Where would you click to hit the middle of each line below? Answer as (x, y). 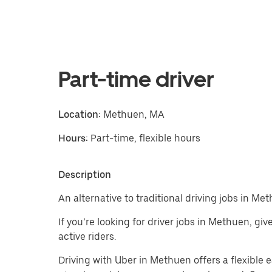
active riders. (87, 236)
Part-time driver (136, 79)
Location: (80, 114)
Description (85, 175)
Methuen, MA (133, 114)
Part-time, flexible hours (145, 138)
